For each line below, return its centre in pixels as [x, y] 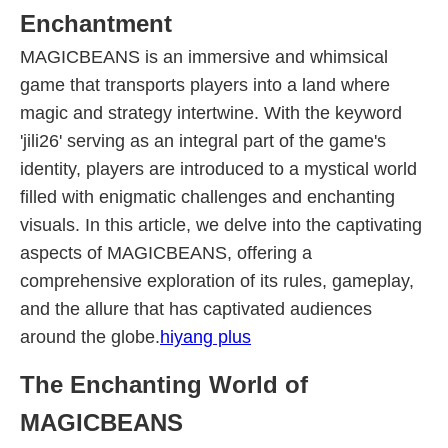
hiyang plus [205, 337]
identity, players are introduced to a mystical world [218, 169]
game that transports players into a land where [205, 85]
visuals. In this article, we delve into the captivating [221, 225]
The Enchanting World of [164, 384]
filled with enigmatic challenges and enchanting [207, 197]
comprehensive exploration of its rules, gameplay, [217, 281]
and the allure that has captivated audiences [196, 309]
